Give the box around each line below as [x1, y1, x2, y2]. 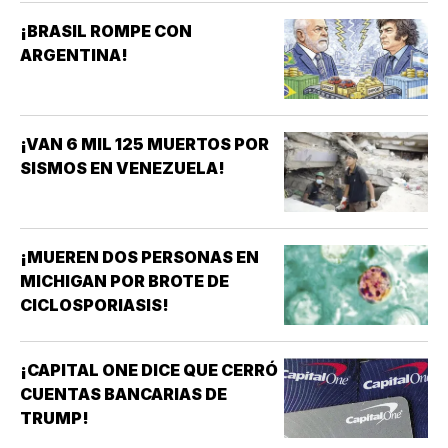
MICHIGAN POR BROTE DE [20, 271, 229, 292]
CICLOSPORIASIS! [20, 295, 169, 316]
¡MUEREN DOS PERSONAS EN [20, 247, 259, 268]
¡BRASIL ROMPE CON [20, 21, 192, 42]
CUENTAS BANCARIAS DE [20, 384, 227, 405]
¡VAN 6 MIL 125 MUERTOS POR [20, 134, 269, 155]
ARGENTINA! [20, 45, 128, 66]
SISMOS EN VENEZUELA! [20, 158, 225, 179]
